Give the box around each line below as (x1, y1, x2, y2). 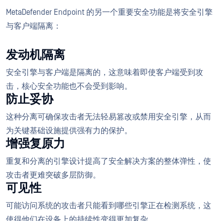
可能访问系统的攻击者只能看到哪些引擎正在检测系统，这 (6, 201, 211, 210)
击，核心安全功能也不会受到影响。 (6, 81, 132, 91)
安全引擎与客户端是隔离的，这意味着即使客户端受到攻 (6, 68, 203, 77)
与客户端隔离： (6, 21, 61, 31)
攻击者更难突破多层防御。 (6, 170, 101, 180)
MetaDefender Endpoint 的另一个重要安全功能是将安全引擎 (6, 7, 213, 17)
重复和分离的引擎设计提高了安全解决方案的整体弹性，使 (6, 156, 211, 166)
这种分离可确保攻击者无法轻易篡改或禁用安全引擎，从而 (6, 112, 211, 121)
